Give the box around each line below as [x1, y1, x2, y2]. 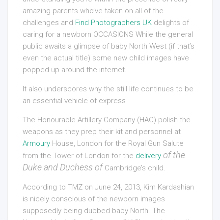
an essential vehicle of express [23, 96, 126, 106]
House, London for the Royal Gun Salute [50, 139, 184, 148]
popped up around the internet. [23, 65, 127, 75]
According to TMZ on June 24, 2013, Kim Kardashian [23, 183, 194, 192]
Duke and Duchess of [23, 162, 103, 173]
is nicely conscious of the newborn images [23, 194, 165, 204]
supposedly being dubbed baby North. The [23, 206, 165, 216]
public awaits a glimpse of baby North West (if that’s [23, 42, 194, 51]
